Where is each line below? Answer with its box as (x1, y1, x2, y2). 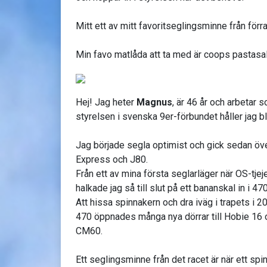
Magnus (136, 96, 172, 108)
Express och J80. (76, 153, 148, 165)
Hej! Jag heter (76, 96, 136, 108)
